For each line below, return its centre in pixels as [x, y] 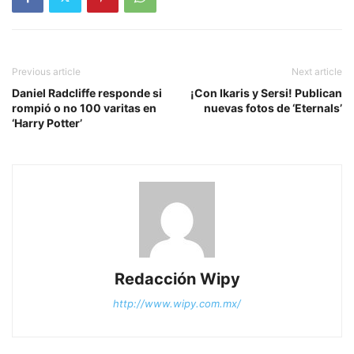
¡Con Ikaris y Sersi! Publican [266, 93]
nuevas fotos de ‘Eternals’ [273, 108]
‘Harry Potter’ [47, 123]
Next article [317, 72]
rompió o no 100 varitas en [84, 108]
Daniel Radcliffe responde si [87, 93]
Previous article [46, 72]
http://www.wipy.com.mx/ [177, 304]
